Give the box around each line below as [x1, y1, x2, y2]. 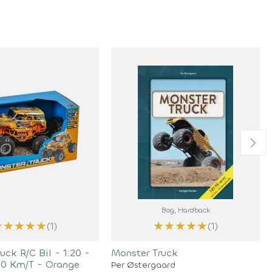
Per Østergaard [111, 259, 176, 271]
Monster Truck [111, 246, 178, 259]
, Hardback [174, 205, 210, 215]
